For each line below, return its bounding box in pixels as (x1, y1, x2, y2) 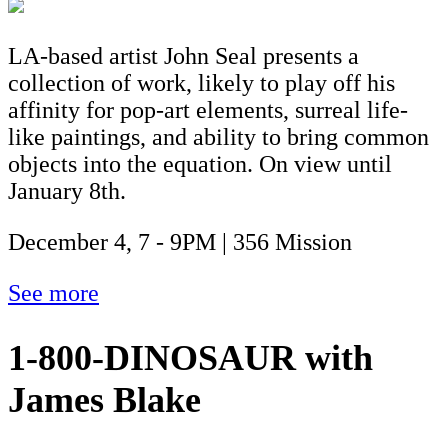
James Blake (8, 380, 201, 420)
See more (8, 280, 99, 307)
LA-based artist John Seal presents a (8, 43, 359, 70)
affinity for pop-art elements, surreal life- (8, 97, 408, 124)
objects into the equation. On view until (8, 151, 392, 178)
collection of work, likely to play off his (8, 70, 395, 97)
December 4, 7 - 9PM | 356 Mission (8, 229, 352, 256)
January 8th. (8, 178, 126, 205)
